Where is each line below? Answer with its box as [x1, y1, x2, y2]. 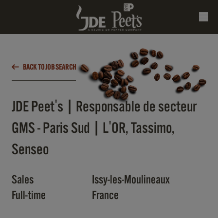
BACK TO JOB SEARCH [23, 63, 76, 71]
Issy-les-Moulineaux [92, 174, 170, 186]
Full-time [12, 189, 46, 201]
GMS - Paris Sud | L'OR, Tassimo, [12, 120, 175, 136]
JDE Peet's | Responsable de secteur [12, 99, 197, 115]
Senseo [12, 142, 49, 158]
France [92, 189, 119, 201]
